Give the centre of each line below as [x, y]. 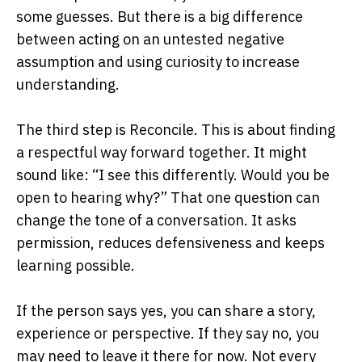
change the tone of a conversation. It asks [156, 220]
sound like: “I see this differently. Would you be [173, 175]
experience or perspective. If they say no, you [168, 333]
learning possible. [76, 265]
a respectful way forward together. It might [162, 152]
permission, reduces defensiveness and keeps [170, 242]
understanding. [68, 84]
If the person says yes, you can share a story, [166, 310]
